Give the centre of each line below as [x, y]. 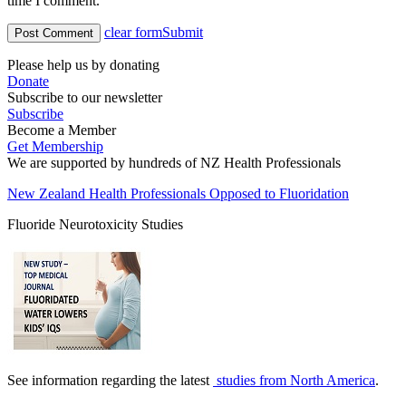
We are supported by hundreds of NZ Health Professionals [174, 163]
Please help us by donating [83, 65]
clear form [133, 33]
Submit [183, 33]
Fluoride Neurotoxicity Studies [95, 225]
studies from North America [294, 381]
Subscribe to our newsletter [85, 98]
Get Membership [55, 147]
